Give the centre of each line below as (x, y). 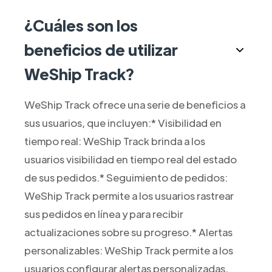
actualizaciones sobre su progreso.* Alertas (128, 232)
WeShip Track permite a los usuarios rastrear (129, 196)
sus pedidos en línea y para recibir (104, 214)
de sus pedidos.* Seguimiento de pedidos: (126, 178)
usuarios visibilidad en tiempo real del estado (130, 159)
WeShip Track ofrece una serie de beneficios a (134, 105)
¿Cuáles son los (81, 25)
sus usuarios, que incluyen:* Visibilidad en (123, 123)
